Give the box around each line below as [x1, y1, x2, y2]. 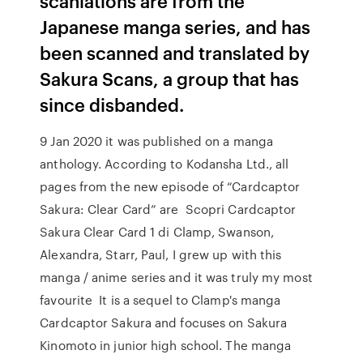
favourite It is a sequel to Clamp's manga [40, 291, 281, 309]
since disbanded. [40, 92, 185, 117]
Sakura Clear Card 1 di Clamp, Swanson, [40, 223, 275, 241]
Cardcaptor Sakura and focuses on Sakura [40, 314, 288, 331]
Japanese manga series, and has [40, 14, 311, 39]
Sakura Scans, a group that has [40, 66, 300, 91]
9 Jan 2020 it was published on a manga [40, 132, 274, 150]
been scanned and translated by [40, 40, 310, 65]
